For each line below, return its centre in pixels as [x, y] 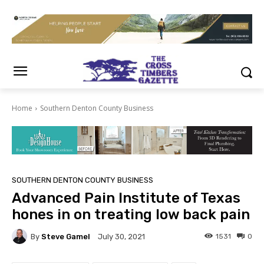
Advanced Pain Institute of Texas [126, 198]
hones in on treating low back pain [131, 215]
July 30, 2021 [121, 237]
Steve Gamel [66, 236]
